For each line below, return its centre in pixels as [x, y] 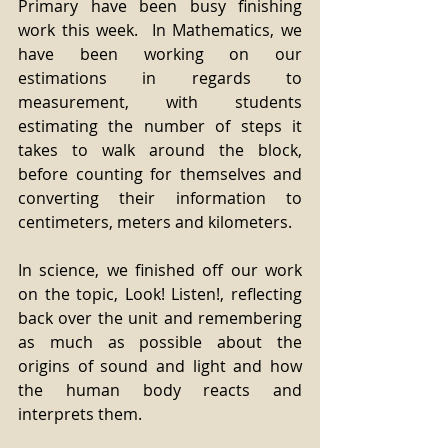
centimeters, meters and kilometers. [159, 222]
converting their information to [160, 198]
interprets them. [80, 414]
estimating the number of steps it [160, 126]
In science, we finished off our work [160, 270]
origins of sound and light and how [160, 366]
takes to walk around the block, [160, 150]
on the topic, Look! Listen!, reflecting [160, 294]
